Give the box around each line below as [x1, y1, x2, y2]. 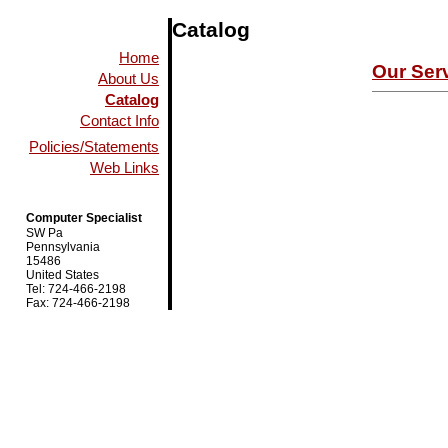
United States [26, 268, 99, 282]
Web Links [90, 160, 159, 176]
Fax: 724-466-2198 [26, 296, 130, 310]
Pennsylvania [26, 240, 100, 254]
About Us [98, 71, 159, 87]
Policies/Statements [29, 139, 159, 155]
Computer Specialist [26, 211, 142, 225]
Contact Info [80, 113, 159, 129]
